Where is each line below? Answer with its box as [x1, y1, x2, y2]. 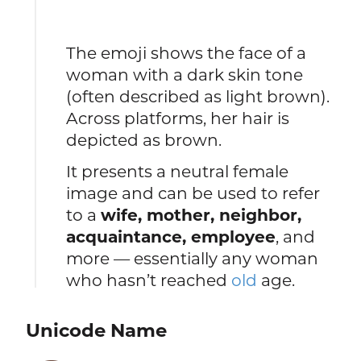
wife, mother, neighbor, [101, 205, 302, 226]
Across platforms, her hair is [66, 107, 290, 128]
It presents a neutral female [66, 161, 289, 182]
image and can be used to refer [66, 183, 321, 204]
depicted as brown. [66, 129, 222, 150]
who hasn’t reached [66, 270, 232, 291]
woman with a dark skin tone [66, 64, 304, 85]
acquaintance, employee [66, 226, 276, 247]
